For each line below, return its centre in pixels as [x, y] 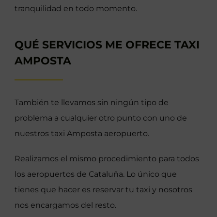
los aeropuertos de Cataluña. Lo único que [95, 174]
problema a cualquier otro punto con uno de [101, 118]
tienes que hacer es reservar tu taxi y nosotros [103, 190]
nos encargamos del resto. [65, 205]
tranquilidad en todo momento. [76, 9]
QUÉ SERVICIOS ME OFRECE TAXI [107, 45]
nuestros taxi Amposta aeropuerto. [82, 134]
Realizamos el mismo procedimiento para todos [107, 159]
